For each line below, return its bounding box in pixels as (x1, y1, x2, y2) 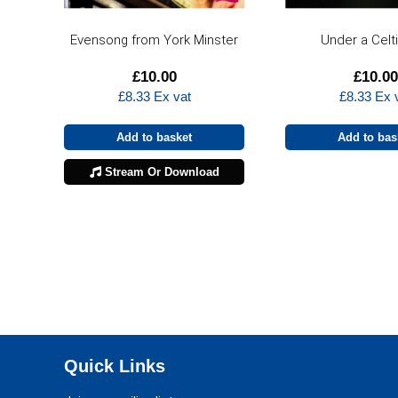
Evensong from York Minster (70, 32, 239, 49)
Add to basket (116, 131, 193, 145)
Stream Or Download (100, 165, 219, 179)
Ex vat (149, 89, 191, 105)
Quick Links (64, 356, 165, 377)
